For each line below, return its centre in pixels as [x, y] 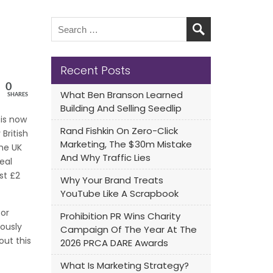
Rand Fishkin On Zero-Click [119, 131]
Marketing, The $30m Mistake [126, 144]
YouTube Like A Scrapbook [119, 193]
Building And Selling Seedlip [121, 108]
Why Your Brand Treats [112, 180]
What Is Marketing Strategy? [124, 265]
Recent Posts [95, 70]
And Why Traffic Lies [105, 158]
